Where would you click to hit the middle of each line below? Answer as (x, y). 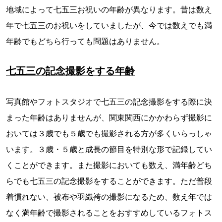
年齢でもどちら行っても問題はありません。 (85, 41)
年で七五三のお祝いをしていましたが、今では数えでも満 (109, 25)
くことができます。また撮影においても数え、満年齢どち (109, 165)
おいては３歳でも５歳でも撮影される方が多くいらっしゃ (109, 133)
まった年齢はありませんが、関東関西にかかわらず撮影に (109, 117)
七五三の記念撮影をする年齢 (70, 71)
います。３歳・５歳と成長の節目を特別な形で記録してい (109, 149)
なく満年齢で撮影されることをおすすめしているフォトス (109, 212)
